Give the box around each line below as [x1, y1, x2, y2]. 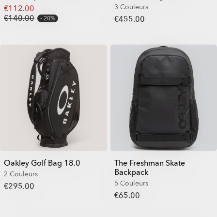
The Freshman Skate [114, 158, 185, 169]
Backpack [114, 167, 148, 178]
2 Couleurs [4, 170, 38, 179]
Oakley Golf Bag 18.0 [4, 158, 80, 169]
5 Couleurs [114, 179, 148, 188]
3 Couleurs [114, 2, 148, 12]
